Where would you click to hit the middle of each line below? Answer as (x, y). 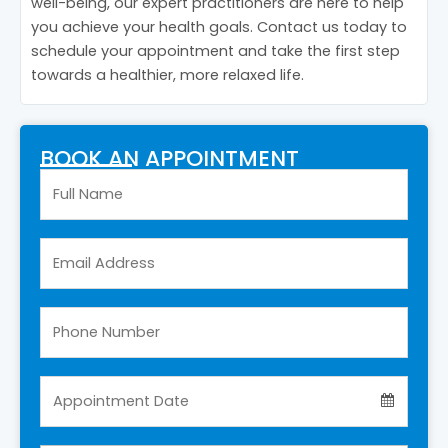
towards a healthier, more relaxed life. (167, 74)
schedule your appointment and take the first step (215, 50)
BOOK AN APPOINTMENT (169, 158)
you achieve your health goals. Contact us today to (219, 26)
